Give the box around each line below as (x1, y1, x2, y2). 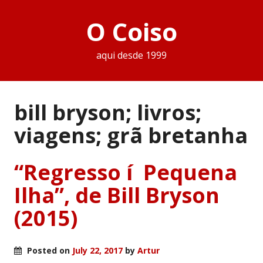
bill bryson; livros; (14, 97, 201, 127)
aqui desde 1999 (96, 49, 167, 62)
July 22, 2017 (72, 244, 123, 256)
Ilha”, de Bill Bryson (14, 180, 220, 210)
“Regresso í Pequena (14, 157, 237, 187)
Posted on (25, 244, 72, 256)
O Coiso (86, 15, 177, 49)
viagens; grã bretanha (14, 120, 248, 150)
